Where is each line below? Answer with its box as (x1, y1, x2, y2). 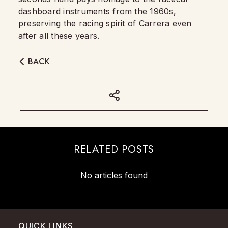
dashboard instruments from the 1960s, (18, 6, 176, 16)
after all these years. (18, 31, 100, 41)
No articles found (80, 170, 148, 180)
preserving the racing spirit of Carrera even (18, 18, 192, 28)
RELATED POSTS (73, 142, 155, 157)
